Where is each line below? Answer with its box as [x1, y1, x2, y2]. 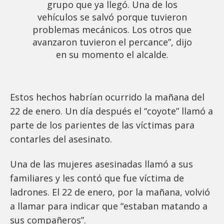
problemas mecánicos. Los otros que [32, 23, 191, 35]
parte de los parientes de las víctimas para [10, 118, 194, 131]
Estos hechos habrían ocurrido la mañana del [10, 90, 204, 103]
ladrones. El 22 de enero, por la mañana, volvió [10, 185, 210, 198]
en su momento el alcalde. [55, 48, 168, 60]
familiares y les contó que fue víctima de [10, 171, 184, 184]
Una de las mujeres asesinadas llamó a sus [10, 157, 193, 170]
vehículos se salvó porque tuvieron [37, 10, 187, 23]
